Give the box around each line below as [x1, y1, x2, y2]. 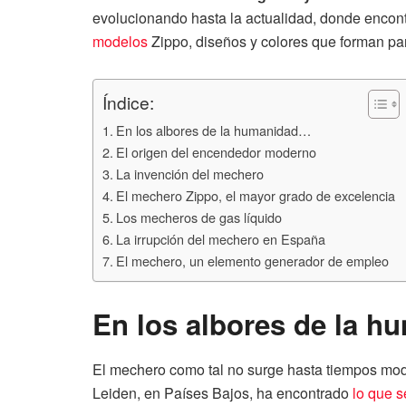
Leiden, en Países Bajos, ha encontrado [92, 382, 353, 403]
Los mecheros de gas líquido [115, 208, 282, 227]
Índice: [102, 90, 154, 115]
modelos [92, 31, 148, 53]
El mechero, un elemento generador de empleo [115, 251, 389, 271]
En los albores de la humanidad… [115, 121, 311, 140]
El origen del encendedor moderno [115, 142, 316, 162]
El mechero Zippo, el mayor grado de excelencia [115, 186, 395, 206]
